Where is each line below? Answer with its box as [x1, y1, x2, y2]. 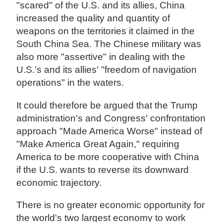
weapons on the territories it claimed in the [16, 26, 195, 37]
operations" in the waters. [16, 77, 124, 88]
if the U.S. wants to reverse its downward [16, 164, 189, 175]
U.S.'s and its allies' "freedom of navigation [16, 64, 197, 75]
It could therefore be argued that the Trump [16, 100, 198, 111]
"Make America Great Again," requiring [16, 138, 180, 149]
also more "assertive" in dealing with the [16, 52, 186, 62]
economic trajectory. [16, 177, 102, 188]
